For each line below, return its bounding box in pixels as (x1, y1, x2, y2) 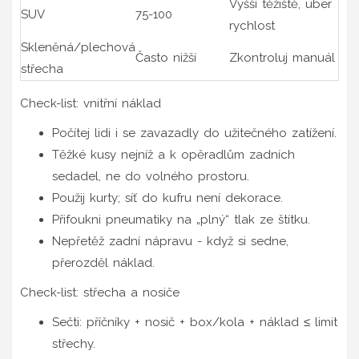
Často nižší (135, 50, 196, 65)
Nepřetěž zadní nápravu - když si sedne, (52, 233, 288, 248)
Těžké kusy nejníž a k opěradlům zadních (52, 147, 295, 162)
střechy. (52, 336, 95, 351)
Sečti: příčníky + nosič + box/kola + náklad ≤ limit (52, 314, 337, 329)
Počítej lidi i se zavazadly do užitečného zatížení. (52, 125, 337, 140)
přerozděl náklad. (52, 255, 155, 270)
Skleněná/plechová (21, 39, 135, 54)
